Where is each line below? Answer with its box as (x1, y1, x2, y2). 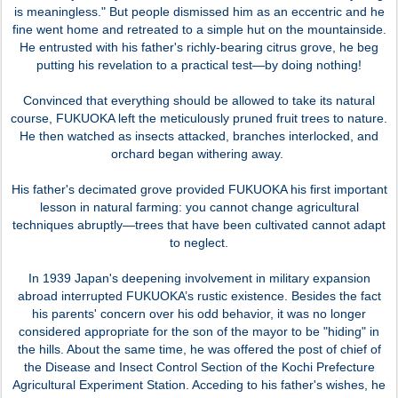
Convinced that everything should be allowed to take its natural (23, 92, 375, 107)
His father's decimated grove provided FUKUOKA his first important (11, 181, 387, 196)
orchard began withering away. (111, 146, 287, 161)
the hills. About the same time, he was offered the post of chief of (17, 341, 381, 356)
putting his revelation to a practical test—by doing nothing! (36, 57, 362, 72)
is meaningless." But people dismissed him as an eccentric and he (13, 4, 385, 19)
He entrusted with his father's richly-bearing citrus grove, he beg (20, 39, 378, 54)
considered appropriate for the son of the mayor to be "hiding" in (19, 323, 379, 338)
